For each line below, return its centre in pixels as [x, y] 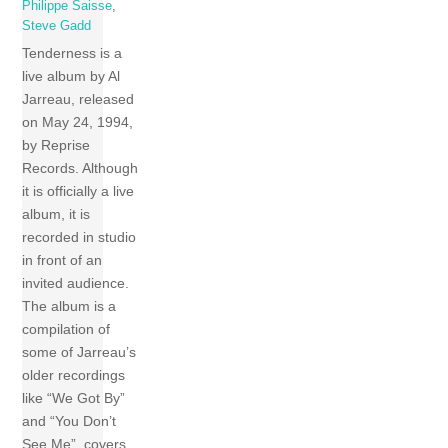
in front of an [62, 260]
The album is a [69, 306]
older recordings [74, 375]
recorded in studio [79, 237]
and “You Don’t [69, 421]
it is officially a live [78, 191]
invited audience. [76, 283]
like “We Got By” [74, 398]
